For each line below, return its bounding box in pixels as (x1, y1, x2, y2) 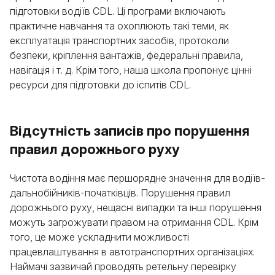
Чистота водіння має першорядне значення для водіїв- (10, 172, 265, 184)
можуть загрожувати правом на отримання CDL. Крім (10, 216, 258, 228)
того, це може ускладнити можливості (10, 231, 189, 243)
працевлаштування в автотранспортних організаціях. (10, 246, 255, 258)
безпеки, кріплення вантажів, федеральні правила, (10, 49, 243, 61)
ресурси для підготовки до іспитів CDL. (10, 79, 191, 91)
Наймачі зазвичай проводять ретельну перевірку (10, 260, 236, 273)
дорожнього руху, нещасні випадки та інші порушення (10, 201, 261, 214)
